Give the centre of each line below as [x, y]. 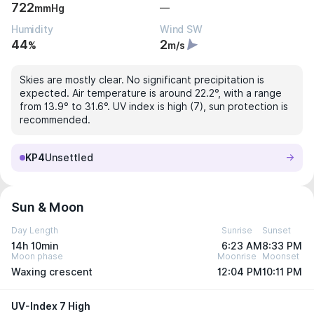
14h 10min [35, 246]
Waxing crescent [52, 272]
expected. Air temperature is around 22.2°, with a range [151, 93]
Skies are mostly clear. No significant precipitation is [142, 80]
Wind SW [181, 29]
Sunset [277, 230]
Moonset [281, 256]
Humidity [32, 29]
